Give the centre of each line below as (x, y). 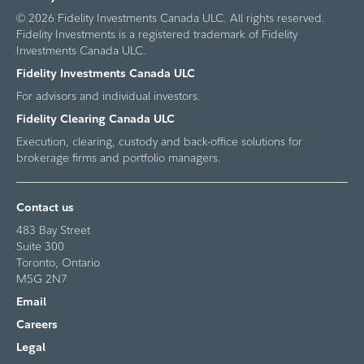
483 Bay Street (53, 230)
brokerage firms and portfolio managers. (119, 158)
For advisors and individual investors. (108, 96)
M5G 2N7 (42, 279)
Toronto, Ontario (58, 262)
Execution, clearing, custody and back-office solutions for (159, 141)
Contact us (45, 207)
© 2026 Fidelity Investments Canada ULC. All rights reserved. (171, 18)
